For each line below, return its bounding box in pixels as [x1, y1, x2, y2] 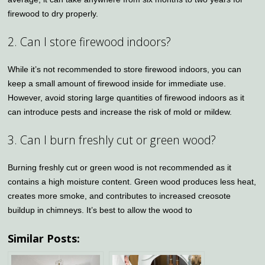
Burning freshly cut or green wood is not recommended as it [8, 162, 232, 172]
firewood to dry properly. [8, 8, 99, 18]
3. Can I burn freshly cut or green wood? [8, 131, 216, 148]
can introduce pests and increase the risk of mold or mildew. [8, 106, 232, 117]
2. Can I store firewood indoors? [8, 33, 172, 50]
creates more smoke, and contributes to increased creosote [8, 190, 231, 201]
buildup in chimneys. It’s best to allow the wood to [8, 205, 193, 215]
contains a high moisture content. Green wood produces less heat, [8, 176, 257, 186]
